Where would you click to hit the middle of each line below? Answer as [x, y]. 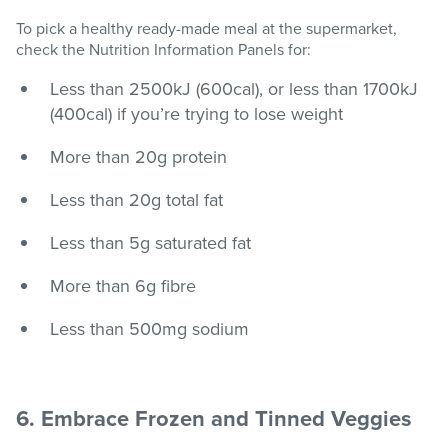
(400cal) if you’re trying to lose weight [196, 114]
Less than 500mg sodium [149, 329]
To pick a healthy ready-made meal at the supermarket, [206, 28]
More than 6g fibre [123, 286]
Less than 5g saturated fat [150, 243]
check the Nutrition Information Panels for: [163, 49]
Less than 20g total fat [136, 200]
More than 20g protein [138, 157]
